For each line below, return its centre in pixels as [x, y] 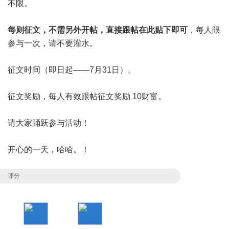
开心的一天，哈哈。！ [49, 150]
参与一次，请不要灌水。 [53, 43]
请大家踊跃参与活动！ [49, 123]
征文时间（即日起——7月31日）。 [72, 70]
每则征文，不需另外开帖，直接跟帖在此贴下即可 [98, 30]
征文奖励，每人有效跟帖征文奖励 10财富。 [87, 96]
